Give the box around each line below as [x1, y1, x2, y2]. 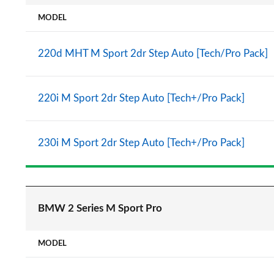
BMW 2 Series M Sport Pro [38, 203, 162, 213]
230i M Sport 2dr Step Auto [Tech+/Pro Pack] [38, 138, 245, 148]
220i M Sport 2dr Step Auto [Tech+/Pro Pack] [38, 93, 245, 103]
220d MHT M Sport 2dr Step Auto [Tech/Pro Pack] [38, 48, 268, 59]
